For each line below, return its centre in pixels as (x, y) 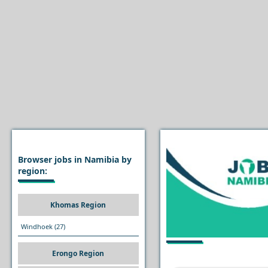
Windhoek (38, 226)
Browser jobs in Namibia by (75, 159)
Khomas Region (78, 205)
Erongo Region (78, 253)
